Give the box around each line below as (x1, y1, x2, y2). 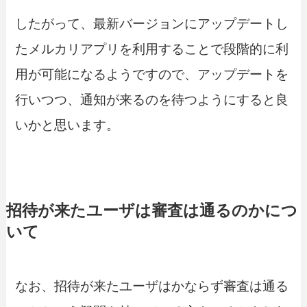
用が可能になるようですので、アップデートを (15, 67, 289, 82)
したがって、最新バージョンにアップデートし (15, 16, 289, 32)
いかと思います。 (15, 118, 120, 133)
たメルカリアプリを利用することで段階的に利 (15, 42, 289, 57)
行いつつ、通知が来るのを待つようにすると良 (15, 93, 289, 108)
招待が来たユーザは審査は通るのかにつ (5, 201, 297, 219)
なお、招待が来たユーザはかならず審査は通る (15, 278, 289, 293)
